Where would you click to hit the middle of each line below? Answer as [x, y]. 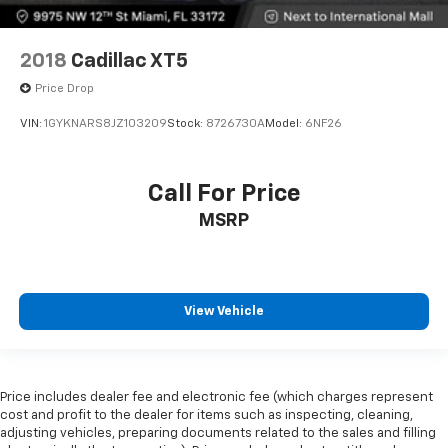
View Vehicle [224, 312]
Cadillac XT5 [129, 60]
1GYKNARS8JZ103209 [105, 124]
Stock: [186, 124]
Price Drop [64, 88]
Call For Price [224, 193]
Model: [285, 124]
